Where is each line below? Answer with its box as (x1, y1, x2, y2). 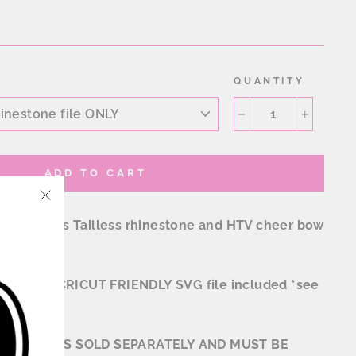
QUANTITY (234, 75, 305, 87)
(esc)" (45, 228, 82, 244)
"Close (45, 208, 87, 224)
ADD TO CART (44, 167, 147, 180)
